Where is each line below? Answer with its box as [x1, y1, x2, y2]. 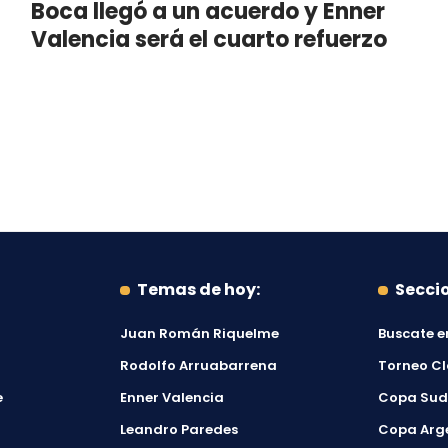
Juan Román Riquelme [120, 324, 279, 344]
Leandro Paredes [120, 420, 238, 440]
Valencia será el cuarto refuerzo [30, 24, 387, 56]
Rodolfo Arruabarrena [120, 356, 277, 376]
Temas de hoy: [136, 278, 260, 302]
